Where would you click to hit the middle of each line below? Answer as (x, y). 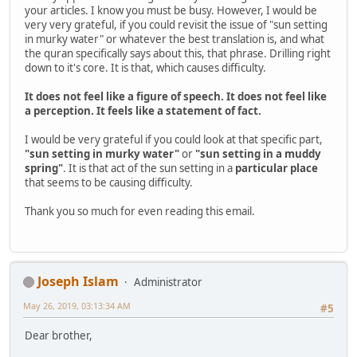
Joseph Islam (78, 281)
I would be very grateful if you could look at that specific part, (175, 140)
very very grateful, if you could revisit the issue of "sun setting (176, 25)
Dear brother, (59, 336)
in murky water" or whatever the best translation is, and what (175, 39)
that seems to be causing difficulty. (109, 183)
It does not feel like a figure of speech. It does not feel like (176, 97)
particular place (277, 169)
